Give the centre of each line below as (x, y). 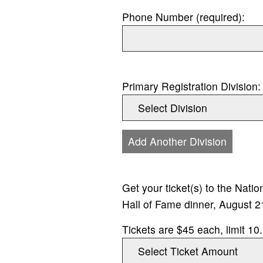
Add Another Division (177, 141)
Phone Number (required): (183, 17)
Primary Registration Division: (191, 86)
